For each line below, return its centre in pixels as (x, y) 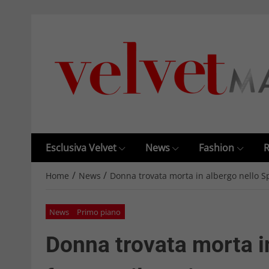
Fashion (217, 148)
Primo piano (99, 212)
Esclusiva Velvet (81, 148)
